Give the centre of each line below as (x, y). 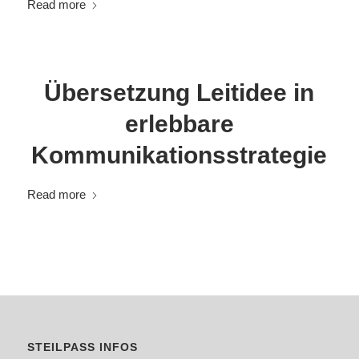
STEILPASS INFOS (82, 347)
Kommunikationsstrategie (179, 155)
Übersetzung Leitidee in (179, 93)
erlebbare (179, 124)
